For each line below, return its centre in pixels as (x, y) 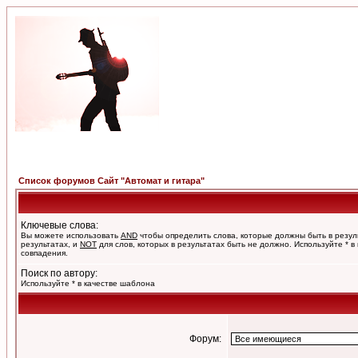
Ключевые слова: (60, 225)
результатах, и (50, 244)
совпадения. (44, 253)
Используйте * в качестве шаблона (88, 283)
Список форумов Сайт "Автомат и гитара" (111, 181)
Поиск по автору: (59, 273)
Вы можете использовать (71, 235)
